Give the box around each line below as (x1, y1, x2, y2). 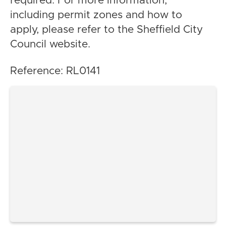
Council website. (10, 38, 90, 49)
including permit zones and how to (10, 9, 182, 20)
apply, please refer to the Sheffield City (10, 24, 203, 35)
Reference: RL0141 (10, 65, 100, 76)
